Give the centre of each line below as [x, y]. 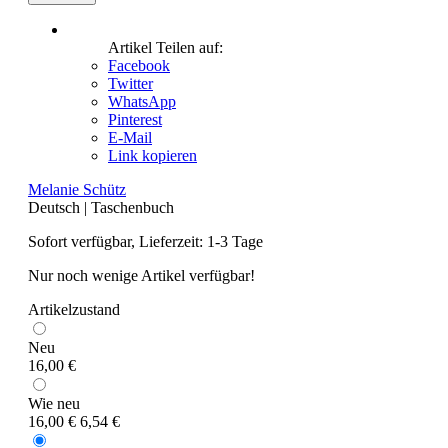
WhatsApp [142, 101]
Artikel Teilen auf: [165, 47]
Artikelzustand [74, 309]
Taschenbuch [132, 207]
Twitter [130, 83]
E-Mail [130, 137]
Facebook [139, 65]
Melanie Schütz [77, 189]
